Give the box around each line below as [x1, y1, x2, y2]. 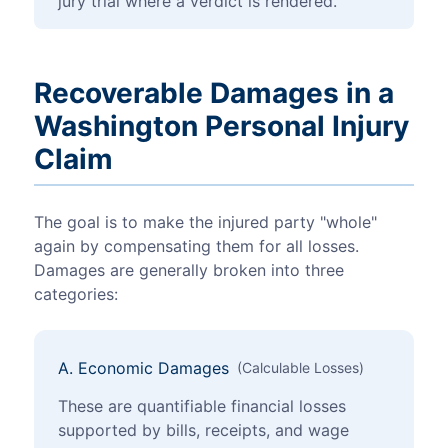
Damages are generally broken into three [34, 260, 344, 281]
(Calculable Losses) [237, 359, 364, 377]
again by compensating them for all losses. [34, 236, 359, 257]
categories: [34, 284, 118, 305]
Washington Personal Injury [34, 109, 409, 144]
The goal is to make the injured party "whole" [34, 212, 377, 233]
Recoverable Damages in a [34, 76, 394, 111]
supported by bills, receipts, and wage [58, 420, 349, 441]
